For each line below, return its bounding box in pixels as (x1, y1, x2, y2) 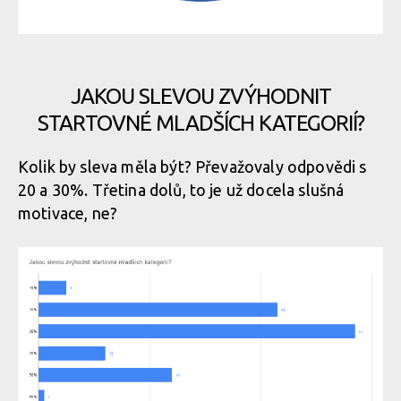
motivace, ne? (18, 204, 118, 222)
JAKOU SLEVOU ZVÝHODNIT (70, 84, 331, 108)
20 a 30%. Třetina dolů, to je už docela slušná (18, 181, 345, 199)
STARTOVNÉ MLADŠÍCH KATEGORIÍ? (37, 111, 364, 135)
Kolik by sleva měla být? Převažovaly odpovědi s (18, 158, 367, 175)
